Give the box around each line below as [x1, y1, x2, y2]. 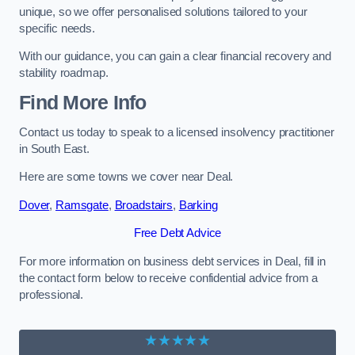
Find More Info [19, 91, 147, 113]
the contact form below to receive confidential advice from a [19, 271, 319, 284]
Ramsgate [55, 198, 109, 212]
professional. [19, 288, 84, 301]
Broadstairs [114, 198, 173, 212]
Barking [178, 198, 218, 212]
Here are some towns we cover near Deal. [19, 170, 234, 184]
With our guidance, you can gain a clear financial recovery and [19, 50, 331, 63]
